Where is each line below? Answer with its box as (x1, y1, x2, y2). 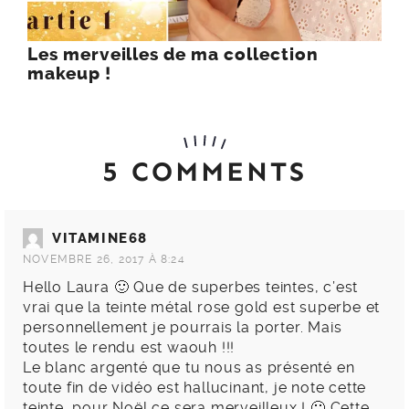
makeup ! (27, 64, 111, 85)
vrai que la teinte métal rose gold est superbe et (23, 298, 381, 316)
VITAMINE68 (52, 229, 148, 246)
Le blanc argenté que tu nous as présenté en (23, 358, 355, 376)
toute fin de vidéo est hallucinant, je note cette (23, 378, 367, 396)
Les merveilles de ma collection (27, 45, 319, 66)
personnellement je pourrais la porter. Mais (23, 318, 342, 336)
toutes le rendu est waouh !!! (23, 338, 236, 356)
